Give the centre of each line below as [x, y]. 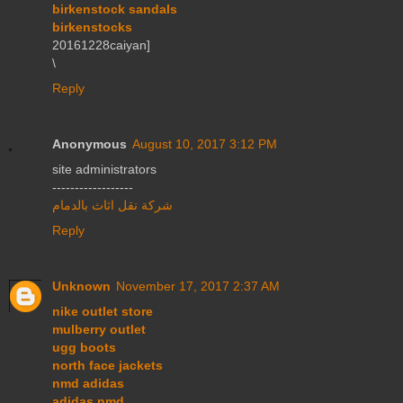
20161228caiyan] [101, 45]
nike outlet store [103, 311]
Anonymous [90, 143]
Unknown [81, 286]
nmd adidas [88, 383]
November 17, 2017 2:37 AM [198, 286]
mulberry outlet [99, 329]
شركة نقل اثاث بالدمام [112, 205]
